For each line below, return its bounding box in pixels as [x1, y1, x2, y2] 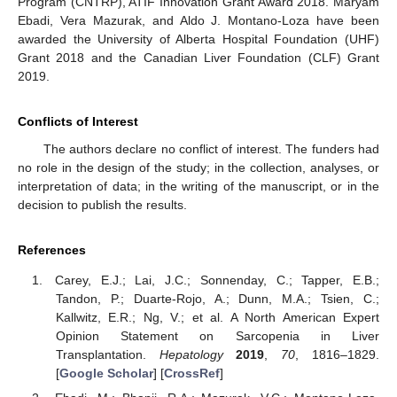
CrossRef [163, 366, 220, 381]
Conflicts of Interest [18, 113, 138, 128]
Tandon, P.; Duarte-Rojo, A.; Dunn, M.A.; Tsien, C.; [55, 292, 379, 307]
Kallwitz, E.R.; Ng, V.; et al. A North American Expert [55, 310, 379, 325]
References [18, 242, 86, 257]
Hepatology [159, 347, 223, 362]
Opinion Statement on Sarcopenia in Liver [55, 329, 379, 344]
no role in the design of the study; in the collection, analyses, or [18, 160, 379, 175]
